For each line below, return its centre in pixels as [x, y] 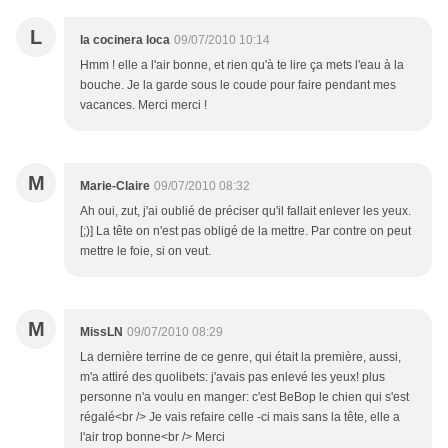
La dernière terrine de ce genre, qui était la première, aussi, [240, 357]
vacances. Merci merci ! [143, 105]
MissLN [101, 332]
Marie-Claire [115, 186]
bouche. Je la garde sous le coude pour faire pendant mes [238, 85]
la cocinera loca [125, 40]
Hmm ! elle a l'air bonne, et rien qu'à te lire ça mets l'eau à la [242, 65]
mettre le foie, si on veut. [145, 251]
